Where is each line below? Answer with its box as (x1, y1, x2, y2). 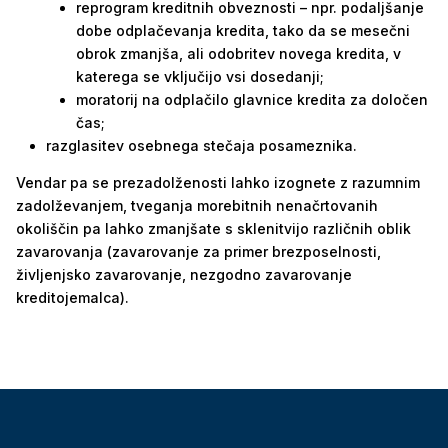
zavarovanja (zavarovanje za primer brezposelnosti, (16, 243, 381, 260)
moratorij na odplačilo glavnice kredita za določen (76, 91, 428, 108)
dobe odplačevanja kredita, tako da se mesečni (76, 22, 410, 39)
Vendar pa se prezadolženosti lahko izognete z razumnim (16, 174, 420, 191)
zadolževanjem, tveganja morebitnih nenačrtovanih (16, 197, 378, 214)
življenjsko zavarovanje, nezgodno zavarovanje (16, 266, 352, 283)
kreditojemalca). (16, 289, 129, 306)
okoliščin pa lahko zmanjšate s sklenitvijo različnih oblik (16, 220, 411, 237)
